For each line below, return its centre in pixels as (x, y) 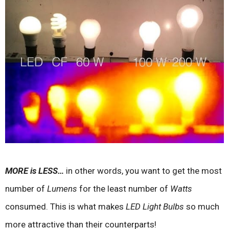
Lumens (62, 189)
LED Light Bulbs (155, 207)
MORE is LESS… (35, 171)
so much (202, 207)
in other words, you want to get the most (143, 171)
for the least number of (124, 189)
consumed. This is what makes (65, 207)
